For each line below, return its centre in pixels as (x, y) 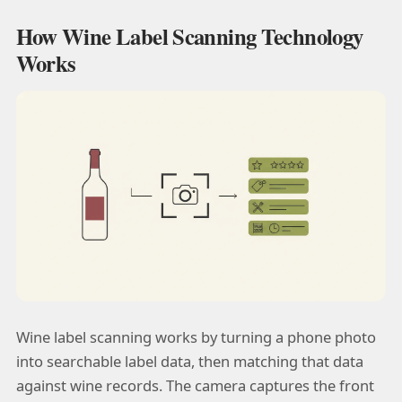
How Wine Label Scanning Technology (189, 35)
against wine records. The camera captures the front (195, 385)
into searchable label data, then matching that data (189, 361)
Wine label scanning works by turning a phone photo (196, 336)
